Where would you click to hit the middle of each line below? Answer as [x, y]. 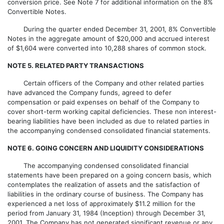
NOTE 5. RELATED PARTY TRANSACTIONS [76, 65]
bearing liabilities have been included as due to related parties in [108, 121]
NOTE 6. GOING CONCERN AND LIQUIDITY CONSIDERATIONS [106, 148]
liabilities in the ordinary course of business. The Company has [105, 194]
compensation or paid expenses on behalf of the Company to [103, 102]
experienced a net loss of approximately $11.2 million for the [101, 203]
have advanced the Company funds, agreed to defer [89, 92]
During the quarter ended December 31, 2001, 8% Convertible [112, 29]
